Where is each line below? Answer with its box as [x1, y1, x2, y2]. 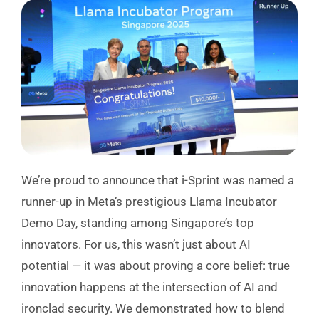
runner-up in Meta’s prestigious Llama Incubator [21, 194, 277, 209]
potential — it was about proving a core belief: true [21, 258, 290, 273]
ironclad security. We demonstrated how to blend [21, 300, 285, 315]
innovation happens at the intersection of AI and [21, 279, 278, 294]
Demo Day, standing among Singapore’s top [21, 215, 254, 230]
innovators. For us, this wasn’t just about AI [21, 236, 251, 251]
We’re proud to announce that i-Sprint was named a [21, 172, 294, 187]
